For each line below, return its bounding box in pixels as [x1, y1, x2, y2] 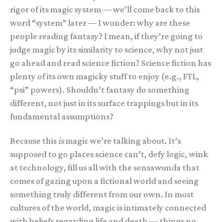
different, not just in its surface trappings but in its [10, 98, 198, 108]
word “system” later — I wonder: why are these [10, 17, 190, 28]
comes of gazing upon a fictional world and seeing [10, 175, 199, 186]
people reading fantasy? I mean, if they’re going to [10, 31, 203, 41]
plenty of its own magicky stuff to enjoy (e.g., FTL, [10, 71, 199, 81]
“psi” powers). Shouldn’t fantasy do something [10, 84, 189, 95]
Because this [10, 135, 58, 146]
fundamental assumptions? [10, 111, 113, 121]
